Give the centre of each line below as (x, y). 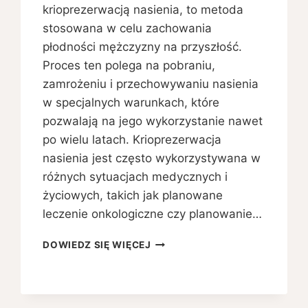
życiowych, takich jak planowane (133, 196)
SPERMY (171, 256)
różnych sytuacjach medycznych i (135, 177)
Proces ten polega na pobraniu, (129, 66)
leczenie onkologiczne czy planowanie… (153, 214)
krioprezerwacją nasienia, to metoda (143, 10)
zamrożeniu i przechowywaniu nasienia (151, 84)
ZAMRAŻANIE (184, 242)
